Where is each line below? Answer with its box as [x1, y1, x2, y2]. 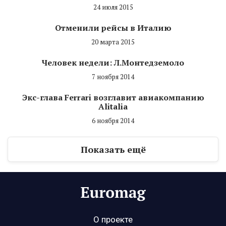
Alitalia [98, 100, 128, 112]
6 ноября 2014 [92, 116, 134, 125]
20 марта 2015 [91, 37, 135, 46]
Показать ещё [80, 143, 146, 155]
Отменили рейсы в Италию [54, 22, 172, 33]
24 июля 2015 [93, 2, 133, 12]
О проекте [93, 214, 133, 224]
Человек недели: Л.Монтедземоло [42, 56, 184, 68]
